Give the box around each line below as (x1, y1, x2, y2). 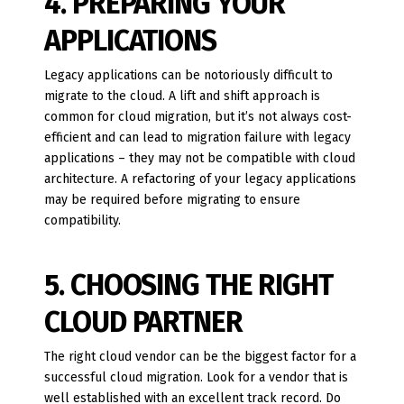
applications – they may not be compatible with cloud (44, 150, 356, 166)
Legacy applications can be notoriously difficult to (44, 67, 334, 83)
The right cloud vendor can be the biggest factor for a (44, 349, 357, 365)
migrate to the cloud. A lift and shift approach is (44, 87, 321, 104)
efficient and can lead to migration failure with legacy (44, 129, 352, 145)
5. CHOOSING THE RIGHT (44, 267, 333, 302)
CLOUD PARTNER (44, 304, 243, 339)
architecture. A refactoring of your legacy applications (44, 170, 357, 187)
